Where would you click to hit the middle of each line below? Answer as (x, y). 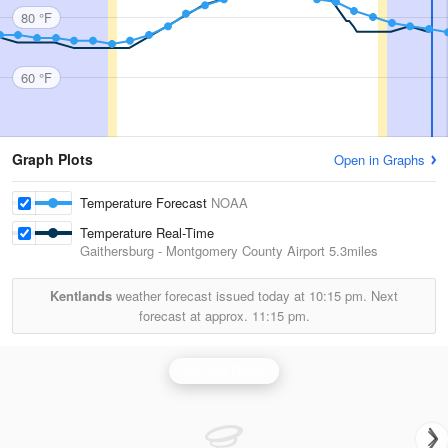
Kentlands (81, 295)
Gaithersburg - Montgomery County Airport (202, 250)
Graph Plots (52, 159)
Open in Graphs (379, 159)
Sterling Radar (224, 370)
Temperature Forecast (145, 202)
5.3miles (351, 250)
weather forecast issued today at (210, 295)
